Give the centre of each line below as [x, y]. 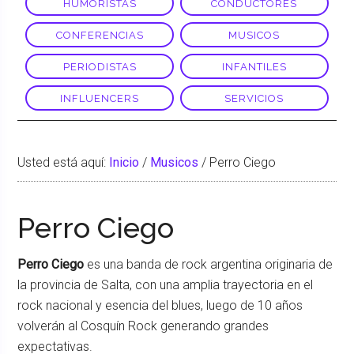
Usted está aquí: [64, 162]
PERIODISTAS [100, 66]
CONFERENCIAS [100, 35]
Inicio [124, 162]
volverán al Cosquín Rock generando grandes [143, 326]
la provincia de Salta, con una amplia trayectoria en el [166, 285]
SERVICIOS [254, 98]
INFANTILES [254, 66]
